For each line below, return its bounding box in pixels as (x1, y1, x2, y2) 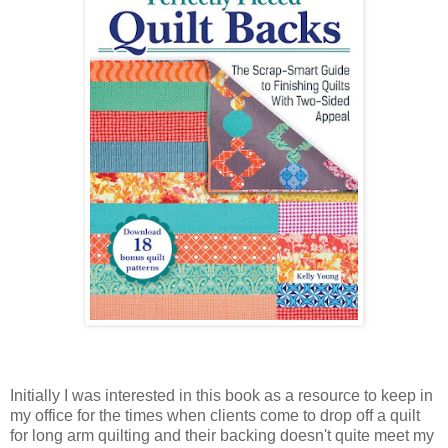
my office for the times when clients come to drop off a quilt (10, 407, 420, 425)
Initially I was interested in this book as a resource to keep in (10, 387, 433, 405)
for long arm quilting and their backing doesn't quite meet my (10, 427, 434, 445)
